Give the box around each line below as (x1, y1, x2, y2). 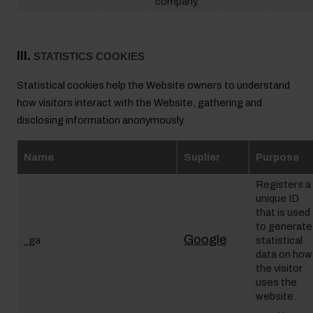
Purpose (256, 152, 299, 163)
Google (184, 233, 226, 247)
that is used (256, 207, 310, 218)
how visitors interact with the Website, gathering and (17, 97, 262, 108)
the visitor (256, 263, 303, 274)
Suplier (184, 152, 220, 163)
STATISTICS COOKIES (34, 51, 145, 62)
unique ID (256, 193, 299, 204)
